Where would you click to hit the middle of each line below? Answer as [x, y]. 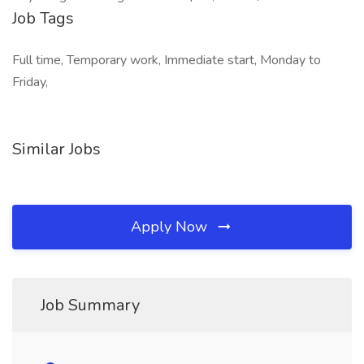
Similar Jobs [56, 149]
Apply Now [171, 227]
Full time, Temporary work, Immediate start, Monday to [167, 60]
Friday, [30, 82]
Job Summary [90, 305]
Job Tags [43, 18]
